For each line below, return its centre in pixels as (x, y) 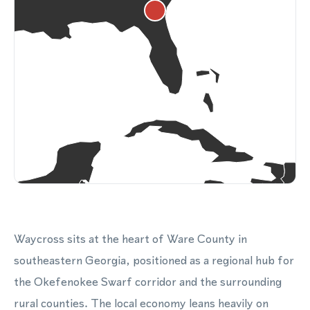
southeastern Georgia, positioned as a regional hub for (154, 260)
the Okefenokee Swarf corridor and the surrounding (148, 282)
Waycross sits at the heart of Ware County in (130, 239)
